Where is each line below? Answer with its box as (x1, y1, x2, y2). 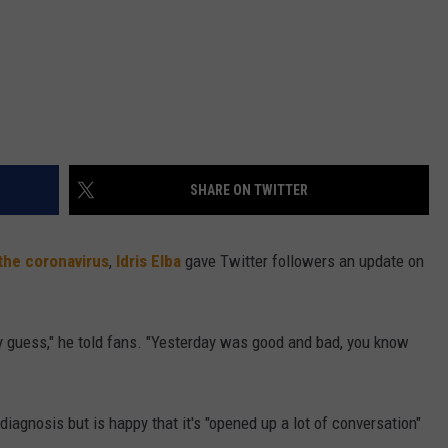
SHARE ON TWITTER (190, 181, 308, 198)
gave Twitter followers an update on (181, 250, 424, 271)
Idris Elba (116, 250, 181, 271)
